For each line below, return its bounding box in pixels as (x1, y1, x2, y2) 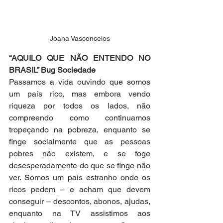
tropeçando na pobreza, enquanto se (9, 125, 150, 135)
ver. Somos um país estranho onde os (9, 173, 150, 183)
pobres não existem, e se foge (9, 149, 150, 159)
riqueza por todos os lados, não (9, 101, 150, 111)
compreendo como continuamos (9, 113, 150, 123)
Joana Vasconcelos (49, 34, 110, 43)
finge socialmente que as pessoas (9, 137, 150, 147)
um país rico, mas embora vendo (9, 89, 150, 99)
